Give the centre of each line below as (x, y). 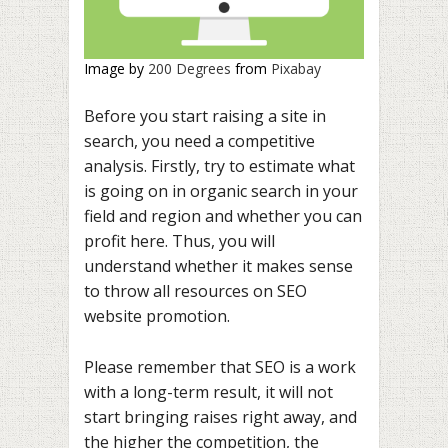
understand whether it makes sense (218, 266)
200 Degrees (189, 68)
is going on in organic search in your (221, 191)
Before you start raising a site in (205, 116)
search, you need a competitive (199, 141)
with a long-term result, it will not (208, 391)
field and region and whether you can (223, 216)
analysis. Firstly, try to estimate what (219, 166)
